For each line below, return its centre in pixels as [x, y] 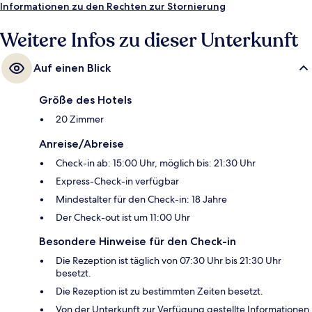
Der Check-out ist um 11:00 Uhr [123, 218]
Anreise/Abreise [81, 144]
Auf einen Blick [72, 68]
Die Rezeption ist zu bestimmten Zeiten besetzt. [159, 291]
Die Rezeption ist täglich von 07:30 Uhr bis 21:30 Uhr [169, 261]
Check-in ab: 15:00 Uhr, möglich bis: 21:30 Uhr [156, 163]
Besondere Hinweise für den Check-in [138, 242]
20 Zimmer [80, 119]
